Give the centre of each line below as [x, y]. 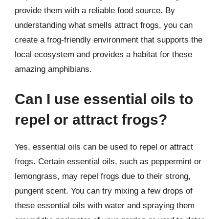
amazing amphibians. [53, 69]
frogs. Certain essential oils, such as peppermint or [108, 162]
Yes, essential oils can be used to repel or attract [104, 147]
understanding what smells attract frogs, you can [104, 25]
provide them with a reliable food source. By [95, 10]
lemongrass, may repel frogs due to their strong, [103, 176]
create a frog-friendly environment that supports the [109, 40]
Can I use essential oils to [104, 99]
